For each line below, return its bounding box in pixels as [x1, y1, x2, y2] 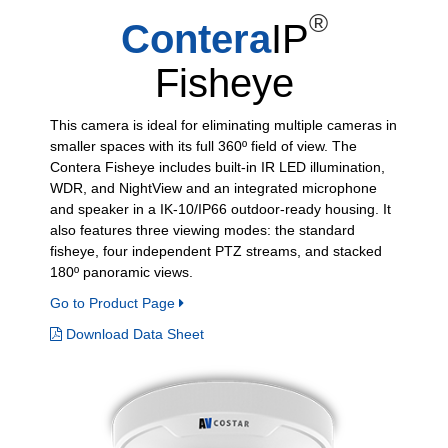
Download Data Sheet [62, 325, 204, 342]
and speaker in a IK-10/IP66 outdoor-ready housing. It [50, 200, 391, 217]
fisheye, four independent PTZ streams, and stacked [50, 242, 382, 259]
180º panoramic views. [50, 263, 193, 280]
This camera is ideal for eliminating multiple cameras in [50, 116, 397, 133]
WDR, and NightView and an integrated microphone [50, 179, 377, 196]
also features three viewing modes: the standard [50, 221, 355, 238]
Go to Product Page [50, 294, 179, 311]
